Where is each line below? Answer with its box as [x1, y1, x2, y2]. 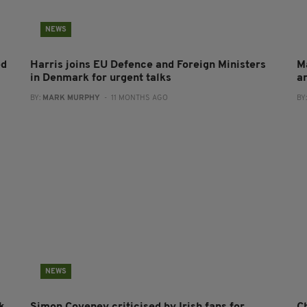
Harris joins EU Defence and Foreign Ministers [29, 60, 266, 71]
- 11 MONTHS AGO [99, 95, 168, 102]
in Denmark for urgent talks [29, 73, 171, 84]
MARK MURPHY [42, 95, 100, 102]
